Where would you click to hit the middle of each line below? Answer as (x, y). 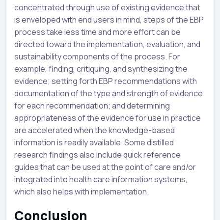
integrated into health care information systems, (101, 179)
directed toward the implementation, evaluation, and (107, 44)
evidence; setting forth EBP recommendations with (106, 81)
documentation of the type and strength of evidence (109, 93)
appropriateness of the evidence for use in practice (108, 118)
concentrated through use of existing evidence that (107, 7)
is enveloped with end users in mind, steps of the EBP (109, 19)
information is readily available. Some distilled (94, 142)
